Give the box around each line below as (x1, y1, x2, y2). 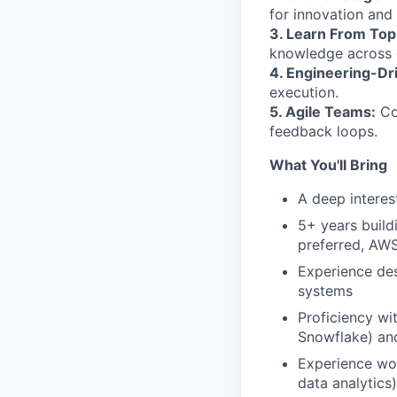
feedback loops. (269, 121, 378, 140)
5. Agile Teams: (269, 102, 376, 121)
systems (298, 281, 353, 300)
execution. (269, 82, 339, 101)
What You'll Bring (269, 155, 387, 174)
